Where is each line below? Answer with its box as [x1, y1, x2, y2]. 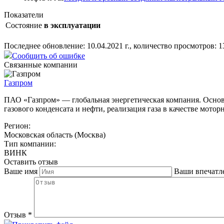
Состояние [5, 20, 42, 29]
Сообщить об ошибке [12, 51, 85, 60]
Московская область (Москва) [4, 130, 105, 139]
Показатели [4, 10, 43, 19]
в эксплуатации [44, 20, 100, 29]
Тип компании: [4, 139, 56, 148]
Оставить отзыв [4, 157, 58, 166]
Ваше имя [4, 166, 39, 175]
